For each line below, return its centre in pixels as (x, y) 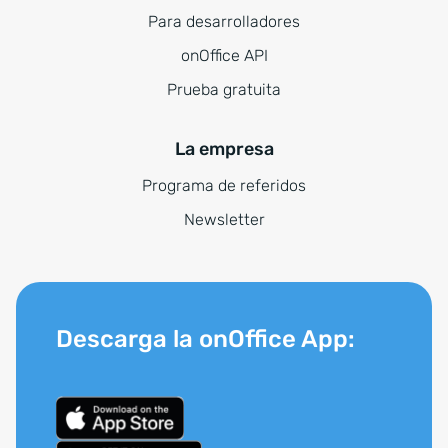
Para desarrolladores (224, 22)
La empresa (224, 149)
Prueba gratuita (224, 90)
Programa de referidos (224, 186)
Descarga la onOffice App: (205, 339)
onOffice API (224, 56)
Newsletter (224, 220)
